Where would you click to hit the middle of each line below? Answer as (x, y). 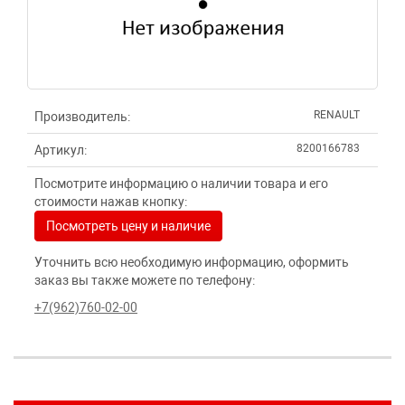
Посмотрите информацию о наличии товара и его (181, 184)
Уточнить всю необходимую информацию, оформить (192, 262)
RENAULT (337, 115)
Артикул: (61, 150)
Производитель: (82, 117)
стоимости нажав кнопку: (111, 202)
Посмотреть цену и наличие (128, 226)
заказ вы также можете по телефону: (145, 280)
